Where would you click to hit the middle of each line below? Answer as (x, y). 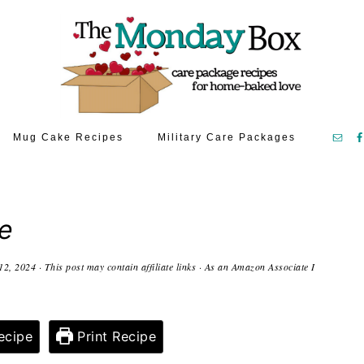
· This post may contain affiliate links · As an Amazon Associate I (175, 266)
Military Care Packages (227, 137)
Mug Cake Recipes (68, 137)
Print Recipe (115, 336)
